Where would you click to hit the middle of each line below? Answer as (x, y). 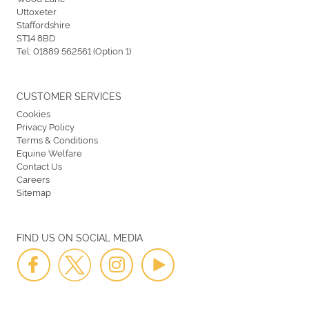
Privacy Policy (46, 126)
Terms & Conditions (57, 139)
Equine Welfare (49, 152)
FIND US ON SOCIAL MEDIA (80, 237)
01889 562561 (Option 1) (82, 50)
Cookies (33, 113)
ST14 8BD (36, 37)
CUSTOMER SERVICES (69, 95)
